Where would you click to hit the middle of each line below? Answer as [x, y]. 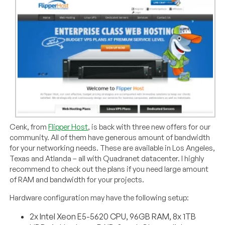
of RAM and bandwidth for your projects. [77, 179]
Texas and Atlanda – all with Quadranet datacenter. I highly [107, 158]
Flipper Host [68, 127]
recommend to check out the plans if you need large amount [109, 169]
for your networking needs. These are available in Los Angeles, [113, 148]
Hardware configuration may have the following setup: [99, 197]
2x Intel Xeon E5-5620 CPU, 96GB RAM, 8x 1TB [113, 216]
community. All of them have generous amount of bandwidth [110, 137]
